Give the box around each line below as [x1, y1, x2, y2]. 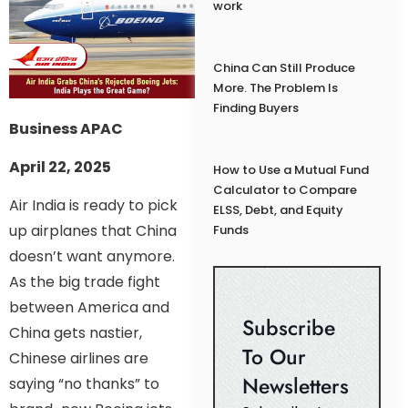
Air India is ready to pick [9, 195, 178, 217]
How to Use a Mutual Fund [212, 161, 369, 179]
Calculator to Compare [212, 181, 357, 199]
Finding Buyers [212, 99, 299, 117]
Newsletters [241, 371, 349, 403]
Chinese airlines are [9, 348, 148, 370]
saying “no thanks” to [9, 373, 159, 395]
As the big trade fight [9, 271, 160, 293]
